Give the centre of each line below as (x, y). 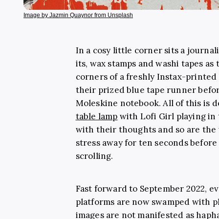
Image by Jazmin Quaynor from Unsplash (78, 15)
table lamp (97, 116)
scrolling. (94, 156)
